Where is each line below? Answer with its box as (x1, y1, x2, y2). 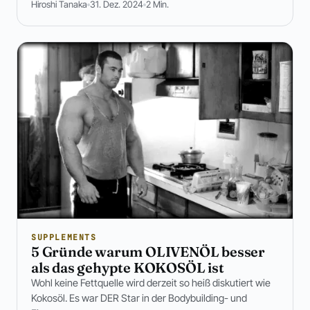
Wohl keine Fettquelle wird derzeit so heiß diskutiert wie (31, 276, 271, 289)
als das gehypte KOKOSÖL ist (31, 258, 224, 276)
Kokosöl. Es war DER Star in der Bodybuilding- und (31, 291, 247, 304)
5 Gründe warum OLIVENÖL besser (31, 242, 265, 260)
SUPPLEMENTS (31, 231, 97, 242)
